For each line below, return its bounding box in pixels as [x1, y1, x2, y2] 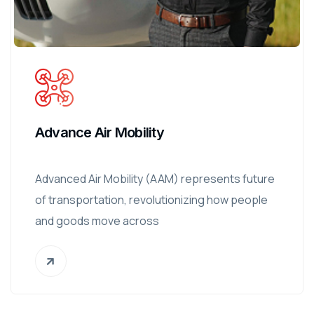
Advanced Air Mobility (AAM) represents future [35, 171, 275, 186]
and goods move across [35, 213, 159, 228]
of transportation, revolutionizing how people [35, 192, 268, 207]
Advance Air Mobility [35, 124, 164, 141]
